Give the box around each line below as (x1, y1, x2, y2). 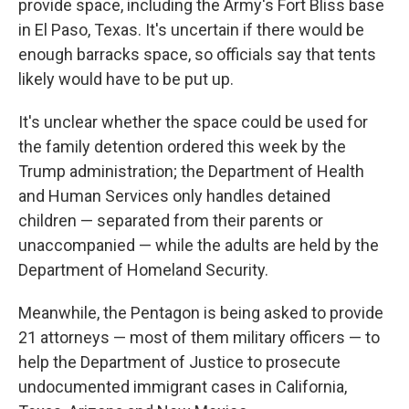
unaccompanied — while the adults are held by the (18, 236, 379, 256)
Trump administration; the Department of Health (18, 162, 364, 182)
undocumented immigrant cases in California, (18, 377, 347, 397)
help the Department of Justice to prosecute (18, 352, 341, 372)
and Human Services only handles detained (18, 186, 330, 206)
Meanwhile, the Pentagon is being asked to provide (18, 303, 383, 323)
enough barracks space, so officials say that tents (18, 45, 376, 65)
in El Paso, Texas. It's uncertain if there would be (18, 20, 364, 40)
